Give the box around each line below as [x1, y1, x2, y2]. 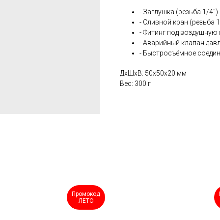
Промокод [72, 191, 100, 197]
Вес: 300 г [120, 80, 151, 88]
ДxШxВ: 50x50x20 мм [120, 69, 187, 78]
